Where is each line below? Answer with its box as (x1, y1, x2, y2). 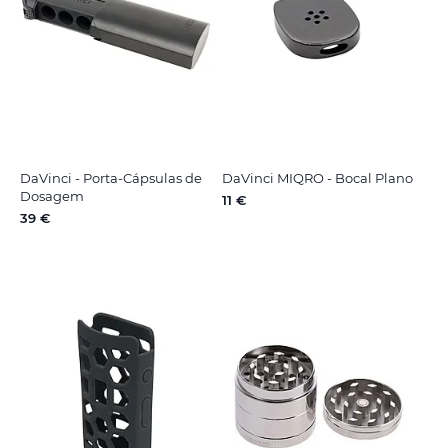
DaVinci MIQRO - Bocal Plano (221, 169, 413, 186)
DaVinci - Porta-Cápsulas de (20, 169, 202, 186)
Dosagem (20, 187, 84, 204)
